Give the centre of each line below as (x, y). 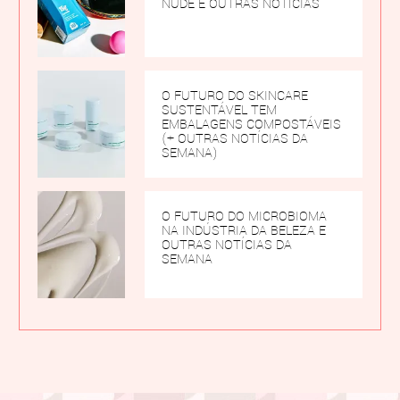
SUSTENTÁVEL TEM (219, 110)
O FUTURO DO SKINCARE (234, 96)
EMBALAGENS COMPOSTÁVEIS (251, 125)
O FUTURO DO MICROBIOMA (244, 217)
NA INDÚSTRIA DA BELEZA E (243, 231)
